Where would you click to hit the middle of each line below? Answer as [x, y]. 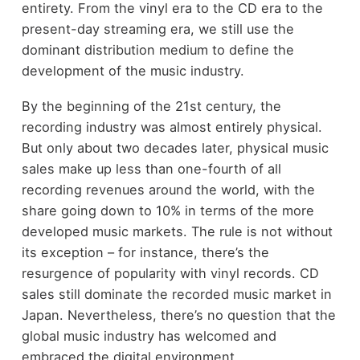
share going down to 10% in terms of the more [168, 211]
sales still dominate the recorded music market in [176, 295]
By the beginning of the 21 [105, 106]
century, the [241, 106]
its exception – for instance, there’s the [145, 253]
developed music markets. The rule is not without [177, 232]
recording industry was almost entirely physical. [172, 127]
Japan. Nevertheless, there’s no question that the [178, 315]
